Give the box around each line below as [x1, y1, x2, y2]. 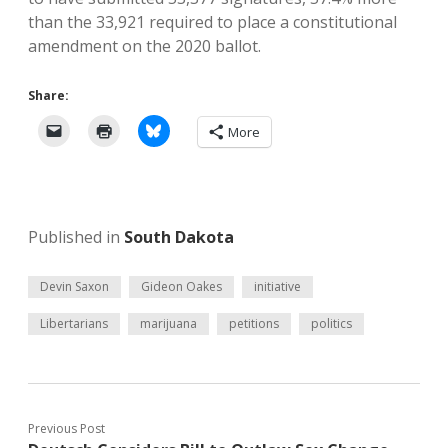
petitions [229, 315, 279, 332]
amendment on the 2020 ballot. [28, 35, 261, 57]
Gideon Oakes [141, 278, 222, 295]
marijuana [140, 315, 197, 332]
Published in [28, 226, 124, 248]
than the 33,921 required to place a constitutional [28, 11, 397, 33]
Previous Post [28, 420, 105, 437]
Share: [28, 87, 69, 104]
